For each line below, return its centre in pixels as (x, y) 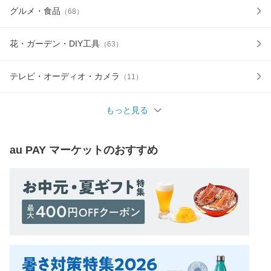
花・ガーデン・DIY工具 (55, 43)
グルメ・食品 (35, 11)
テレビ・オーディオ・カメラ (65, 76)
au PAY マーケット (57, 150)
